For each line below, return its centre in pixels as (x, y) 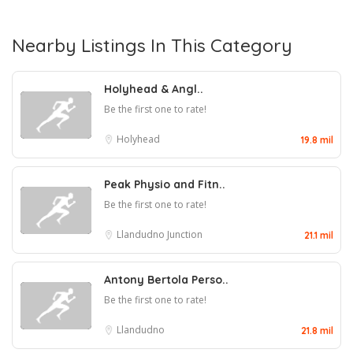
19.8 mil (317, 140)
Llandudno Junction (160, 234)
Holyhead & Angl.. (154, 89)
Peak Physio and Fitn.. (165, 184)
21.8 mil (317, 331)
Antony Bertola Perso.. (166, 280)
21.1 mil (319, 235)
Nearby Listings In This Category (152, 45)
